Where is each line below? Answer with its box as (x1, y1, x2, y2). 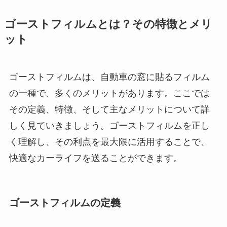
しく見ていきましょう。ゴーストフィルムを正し (9, 121, 210, 131)
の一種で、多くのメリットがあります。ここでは (9, 88, 210, 99)
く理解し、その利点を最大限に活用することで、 (9, 137, 210, 147)
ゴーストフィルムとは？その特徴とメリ (4, 18, 212, 31)
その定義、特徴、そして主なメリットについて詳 (9, 104, 210, 115)
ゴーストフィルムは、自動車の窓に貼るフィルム (9, 72, 210, 83)
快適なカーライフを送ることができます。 (9, 153, 182, 164)
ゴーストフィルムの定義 (9, 197, 121, 209)
